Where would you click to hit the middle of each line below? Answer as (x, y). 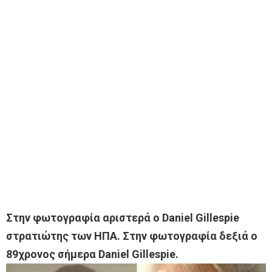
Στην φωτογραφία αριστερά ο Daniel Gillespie (123, 218)
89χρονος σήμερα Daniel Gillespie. (92, 254)
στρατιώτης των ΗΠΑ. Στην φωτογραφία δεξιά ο (132, 236)
